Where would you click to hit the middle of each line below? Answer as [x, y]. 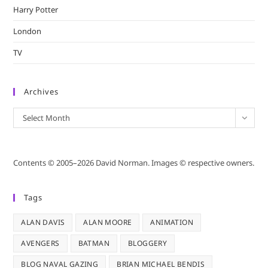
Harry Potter [36, 9]
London [28, 31]
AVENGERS [40, 243]
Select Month [47, 118]
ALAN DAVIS [43, 222]
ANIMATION [172, 222]
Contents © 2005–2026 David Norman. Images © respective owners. [134, 162]
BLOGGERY [148, 243]
